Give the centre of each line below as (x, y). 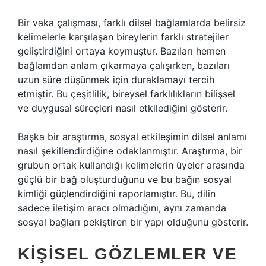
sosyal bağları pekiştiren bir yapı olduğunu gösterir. (133, 222)
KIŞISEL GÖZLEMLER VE (127, 254)
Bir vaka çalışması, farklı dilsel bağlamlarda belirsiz (132, 23)
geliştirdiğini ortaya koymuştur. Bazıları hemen (122, 51)
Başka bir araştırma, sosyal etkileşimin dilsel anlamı (132, 137)
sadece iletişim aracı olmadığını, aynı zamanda (122, 208)
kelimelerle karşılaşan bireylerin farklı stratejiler (123, 37)
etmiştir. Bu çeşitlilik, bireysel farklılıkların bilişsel (126, 94)
